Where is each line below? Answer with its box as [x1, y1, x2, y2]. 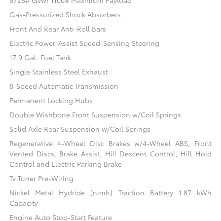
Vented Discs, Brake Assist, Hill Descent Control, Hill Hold [9, 148, 212, 159]
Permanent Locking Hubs [9, 95, 93, 106]
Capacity [9, 198, 38, 208]
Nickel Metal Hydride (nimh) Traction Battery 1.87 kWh [9, 187, 212, 198]
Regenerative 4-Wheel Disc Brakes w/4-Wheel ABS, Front [9, 138, 212, 148]
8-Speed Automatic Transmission [9, 81, 119, 91]
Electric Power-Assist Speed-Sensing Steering [9, 38, 160, 48]
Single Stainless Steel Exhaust [9, 67, 109, 77]
